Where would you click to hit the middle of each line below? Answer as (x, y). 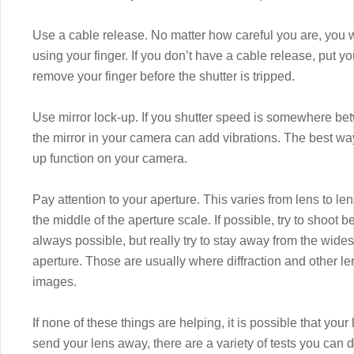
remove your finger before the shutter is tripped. (164, 76)
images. (55, 281)
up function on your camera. (110, 158)
